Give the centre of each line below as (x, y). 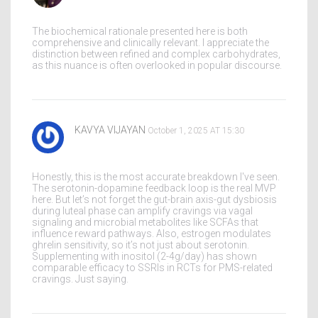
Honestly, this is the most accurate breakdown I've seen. (156, 177)
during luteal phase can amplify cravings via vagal (142, 211)
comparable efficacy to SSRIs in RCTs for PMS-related (152, 268)
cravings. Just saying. (80, 279)
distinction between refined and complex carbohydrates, (156, 54)
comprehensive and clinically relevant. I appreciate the (150, 43)
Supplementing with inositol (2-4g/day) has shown (144, 256)
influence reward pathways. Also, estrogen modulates (152, 234)
